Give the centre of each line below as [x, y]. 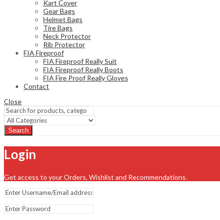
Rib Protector [64, 44]
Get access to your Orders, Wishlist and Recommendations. [96, 177]
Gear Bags [59, 11]
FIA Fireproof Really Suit [80, 61]
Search [18, 130]
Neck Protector [67, 36]
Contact [36, 86]
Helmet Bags [63, 19]
